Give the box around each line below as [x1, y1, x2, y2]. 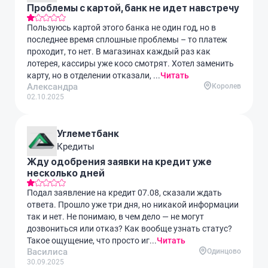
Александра [27, 81, 78, 92]
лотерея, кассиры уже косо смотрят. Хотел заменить [27, 59, 234, 68]
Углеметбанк [57, 128, 119, 139]
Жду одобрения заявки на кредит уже [27, 156, 212, 167]
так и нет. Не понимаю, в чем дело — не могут [27, 212, 204, 221]
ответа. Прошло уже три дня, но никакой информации [27, 200, 239, 209]
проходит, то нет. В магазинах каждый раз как [27, 47, 211, 56]
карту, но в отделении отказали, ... [27, 71, 160, 80]
